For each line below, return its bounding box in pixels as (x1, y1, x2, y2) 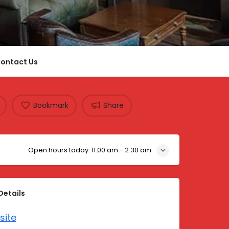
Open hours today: (28, 145, 91, 155)
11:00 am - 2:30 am (91, 145, 151, 155)
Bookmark (33, 100, 68, 111)
